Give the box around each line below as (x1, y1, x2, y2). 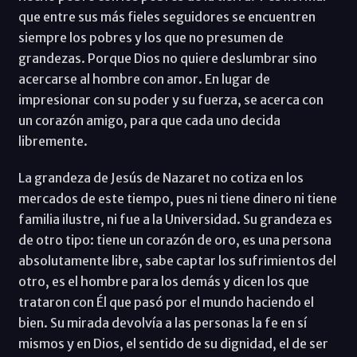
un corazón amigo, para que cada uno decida (18, 112, 280, 128)
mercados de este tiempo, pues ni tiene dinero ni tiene (18, 190, 337, 206)
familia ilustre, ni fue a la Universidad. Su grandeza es (18, 210, 332, 227)
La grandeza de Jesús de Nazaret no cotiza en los (18, 169, 304, 186)
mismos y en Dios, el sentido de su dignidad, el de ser (18, 335, 328, 351)
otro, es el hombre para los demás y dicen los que (18, 273, 309, 289)
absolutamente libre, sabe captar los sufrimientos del (18, 252, 336, 269)
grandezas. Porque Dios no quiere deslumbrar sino (18, 49, 317, 66)
